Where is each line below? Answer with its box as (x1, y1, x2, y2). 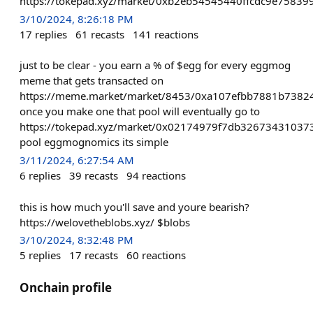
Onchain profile (20, 279, 112, 296)
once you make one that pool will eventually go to (20, 104, 260, 119)
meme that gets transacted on (20, 73, 163, 88)
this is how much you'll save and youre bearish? (20, 199, 249, 214)
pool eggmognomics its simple (20, 135, 168, 150)
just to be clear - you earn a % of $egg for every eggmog (20, 58, 291, 73)
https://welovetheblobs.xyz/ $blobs (20, 214, 190, 229)
